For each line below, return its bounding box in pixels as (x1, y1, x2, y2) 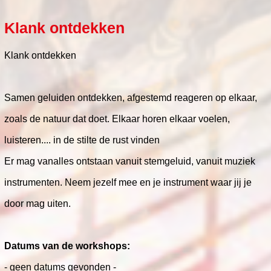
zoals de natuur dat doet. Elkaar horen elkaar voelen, (4, 114, 230, 124)
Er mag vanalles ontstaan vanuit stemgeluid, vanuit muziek (4, 156, 255, 166)
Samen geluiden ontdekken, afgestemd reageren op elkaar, (4, 93, 257, 103)
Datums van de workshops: (4, 241, 130, 251)
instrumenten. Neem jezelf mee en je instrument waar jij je (4, 177, 252, 188)
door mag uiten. (4, 198, 71, 209)
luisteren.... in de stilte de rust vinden (4, 135, 160, 145)
